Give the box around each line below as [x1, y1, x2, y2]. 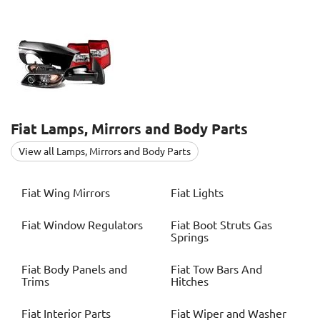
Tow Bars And [193, 263, 262, 276]
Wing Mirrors [44, 186, 110, 200]
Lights [193, 186, 224, 200]
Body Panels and [44, 263, 127, 276]
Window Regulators [44, 219, 143, 232]
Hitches [171, 275, 209, 289]
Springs [171, 231, 209, 244]
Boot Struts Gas [193, 219, 272, 232]
